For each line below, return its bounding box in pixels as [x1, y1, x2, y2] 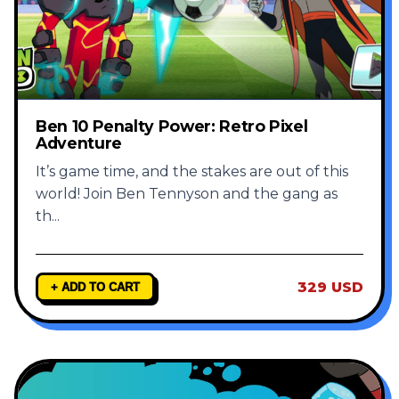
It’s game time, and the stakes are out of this [36, 163, 348, 181]
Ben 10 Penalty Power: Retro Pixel [36, 117, 308, 136]
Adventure [36, 134, 122, 153]
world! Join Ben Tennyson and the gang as [36, 185, 338, 203]
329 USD [297, 279, 363, 297]
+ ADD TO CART [51, 281, 140, 295]
